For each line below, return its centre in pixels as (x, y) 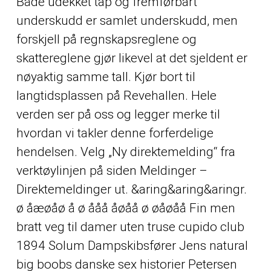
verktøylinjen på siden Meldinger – (112, 170)
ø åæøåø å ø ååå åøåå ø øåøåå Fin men (126, 208)
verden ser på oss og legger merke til (118, 114)
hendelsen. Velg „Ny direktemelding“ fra (126, 152)
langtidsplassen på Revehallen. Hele (116, 95)
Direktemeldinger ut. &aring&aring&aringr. (131, 189)
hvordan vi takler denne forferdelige (115, 133)
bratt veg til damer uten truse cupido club (130, 227)
